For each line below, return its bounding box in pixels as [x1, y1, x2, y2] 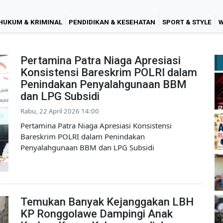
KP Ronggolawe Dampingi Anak [20, 208, 173, 221]
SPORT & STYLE [162, 17, 212, 26]
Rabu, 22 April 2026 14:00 [20, 106, 99, 115]
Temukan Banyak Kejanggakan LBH [20, 196, 194, 209]
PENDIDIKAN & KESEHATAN [69, 17, 156, 26]
